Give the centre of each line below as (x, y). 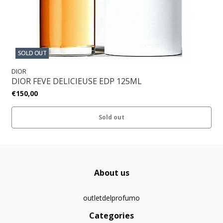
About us (111, 172)
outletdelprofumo (111, 198)
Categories (111, 215)
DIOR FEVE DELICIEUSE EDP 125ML (77, 81)
